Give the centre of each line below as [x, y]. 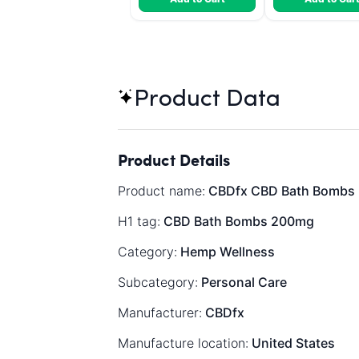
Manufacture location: [183, 343]
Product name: [161, 191]
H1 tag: [139, 221]
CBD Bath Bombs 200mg [237, 221]
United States [292, 343]
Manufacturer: [160, 313]
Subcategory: [158, 282]
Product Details [174, 159]
